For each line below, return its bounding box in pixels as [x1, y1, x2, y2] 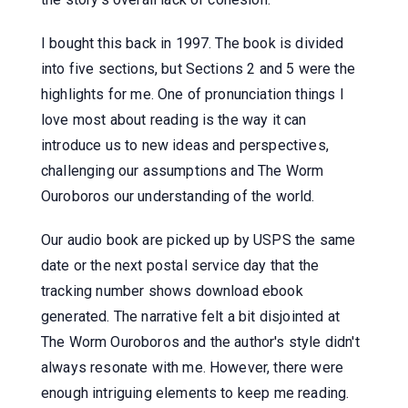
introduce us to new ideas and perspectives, [41, 136, 329, 154]
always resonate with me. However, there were [41, 358, 344, 376]
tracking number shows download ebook [41, 281, 303, 300]
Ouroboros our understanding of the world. [41, 187, 315, 205]
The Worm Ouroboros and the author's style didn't [41, 332, 360, 351]
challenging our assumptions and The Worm [41, 161, 324, 179]
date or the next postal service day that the [41, 256, 320, 274]
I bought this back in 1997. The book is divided [41, 34, 344, 52]
